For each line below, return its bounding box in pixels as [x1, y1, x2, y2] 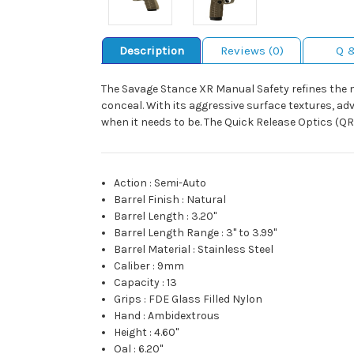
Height [114, 326, 148, 340]
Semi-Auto [154, 176, 207, 190]
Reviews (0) [220, 43, 284, 58]
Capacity [114, 276, 160, 290]
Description [119, 43, 184, 58]
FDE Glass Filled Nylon [149, 292, 263, 307]
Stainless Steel [198, 243, 274, 257]
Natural [186, 193, 227, 207]
